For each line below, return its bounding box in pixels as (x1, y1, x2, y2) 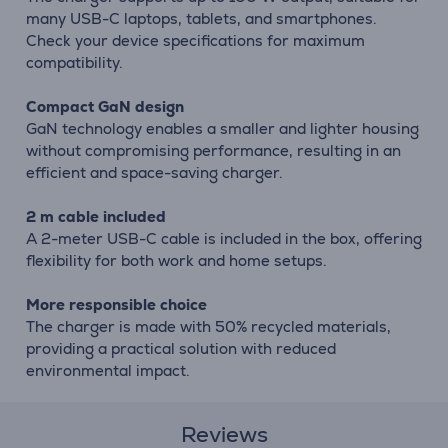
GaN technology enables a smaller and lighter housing (26, 119, 419, 138)
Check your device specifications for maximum (26, 31, 365, 50)
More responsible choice (26, 295, 207, 314)
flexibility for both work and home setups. (26, 251, 327, 270)
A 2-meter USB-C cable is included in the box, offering (26, 229, 422, 248)
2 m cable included (26, 207, 166, 226)
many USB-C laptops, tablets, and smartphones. (26, 9, 377, 28)
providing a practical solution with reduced (26, 339, 336, 358)
